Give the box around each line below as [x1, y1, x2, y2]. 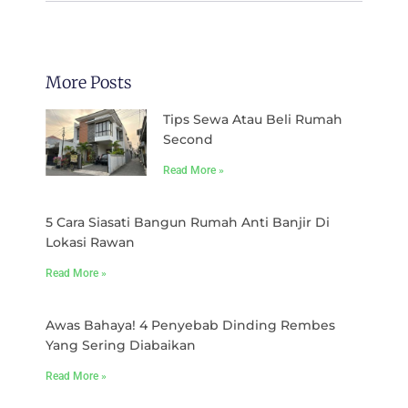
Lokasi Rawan [46, 233, 135, 250]
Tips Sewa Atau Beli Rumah [163, 110, 343, 127]
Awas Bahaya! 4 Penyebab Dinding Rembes [46, 316, 335, 333]
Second [163, 130, 214, 148]
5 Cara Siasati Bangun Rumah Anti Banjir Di [46, 213, 330, 230]
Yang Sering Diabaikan [46, 336, 196, 353]
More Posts [46, 71, 132, 93]
